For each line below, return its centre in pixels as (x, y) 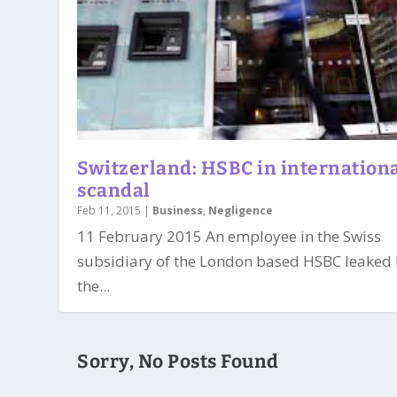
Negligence (241, 210)
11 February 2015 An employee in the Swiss (230, 236)
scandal (114, 190)
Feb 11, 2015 (109, 210)
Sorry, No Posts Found (178, 361)
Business (178, 210)
